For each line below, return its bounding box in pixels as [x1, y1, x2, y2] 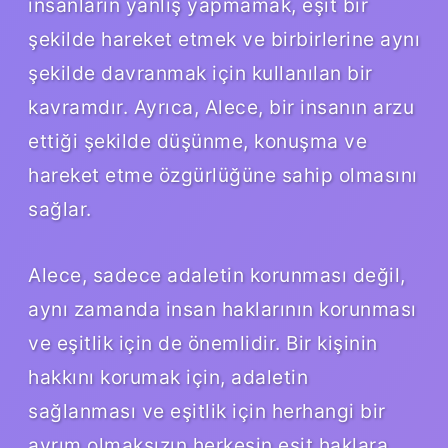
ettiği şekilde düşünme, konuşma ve [28, 128, 367, 153]
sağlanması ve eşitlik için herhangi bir [28, 398, 386, 423]
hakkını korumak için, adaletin [28, 364, 308, 389]
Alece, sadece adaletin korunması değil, [28, 262, 406, 287]
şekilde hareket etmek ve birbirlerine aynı [28, 26, 420, 51]
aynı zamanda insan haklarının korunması [28, 296, 417, 321]
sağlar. [28, 196, 92, 221]
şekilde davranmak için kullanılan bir [28, 60, 373, 85]
